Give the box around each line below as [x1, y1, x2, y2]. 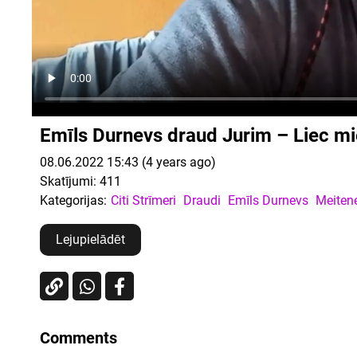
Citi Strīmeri [111, 192, 176, 208]
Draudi [183, 192, 221, 208]
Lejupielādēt [56, 232, 125, 248]
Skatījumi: [40, 173, 96, 189]
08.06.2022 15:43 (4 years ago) [40, 154, 216, 170]
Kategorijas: [40, 192, 107, 208]
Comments [40, 328, 117, 347]
